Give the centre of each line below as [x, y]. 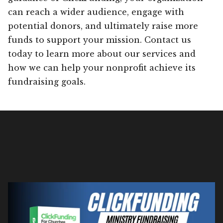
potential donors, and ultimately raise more [103, 26]
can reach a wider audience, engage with [96, 12]
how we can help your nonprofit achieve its [102, 67]
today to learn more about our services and [102, 54]
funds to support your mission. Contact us [100, 40]
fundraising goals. [47, 81]
